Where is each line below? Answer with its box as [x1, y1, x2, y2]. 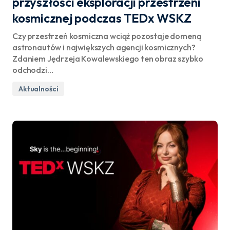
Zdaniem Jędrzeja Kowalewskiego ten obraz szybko [12, 53, 203, 64]
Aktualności [18, 84, 59, 93]
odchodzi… [12, 65, 53, 75]
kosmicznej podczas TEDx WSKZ [12, 10, 191, 26]
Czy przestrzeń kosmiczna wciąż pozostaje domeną [12, 31, 201, 41]
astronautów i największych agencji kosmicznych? [12, 42, 196, 52]
